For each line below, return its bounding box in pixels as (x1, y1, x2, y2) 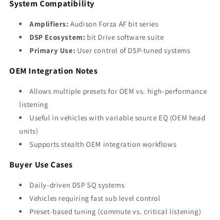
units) (19, 126, 38, 136)
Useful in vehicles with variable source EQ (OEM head (29, 113, 206, 122)
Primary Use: (29, 46, 76, 55)
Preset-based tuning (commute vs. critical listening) (29, 207, 201, 216)
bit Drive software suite (85, 32, 164, 42)
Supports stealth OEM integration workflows (29, 139, 177, 149)
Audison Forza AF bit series (68, 19, 159, 28)
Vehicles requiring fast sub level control (29, 193, 161, 203)
